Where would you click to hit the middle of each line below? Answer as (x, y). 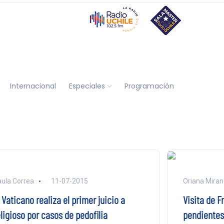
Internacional (33, 86)
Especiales (87, 86)
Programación (149, 86)
